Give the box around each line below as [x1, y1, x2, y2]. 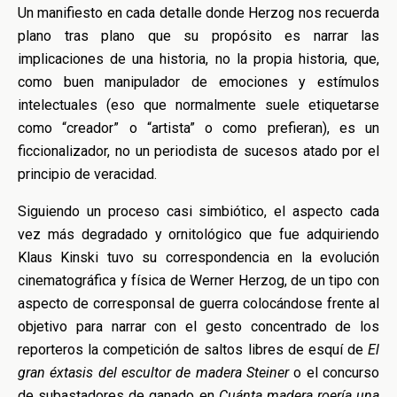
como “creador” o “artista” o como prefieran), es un [18, 120, 379, 136]
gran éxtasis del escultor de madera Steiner [18, 364, 289, 381]
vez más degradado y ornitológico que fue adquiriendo [18, 226, 379, 243]
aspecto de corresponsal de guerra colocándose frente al [18, 295, 379, 312]
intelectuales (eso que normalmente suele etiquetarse [18, 97, 379, 113]
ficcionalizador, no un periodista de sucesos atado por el [18, 143, 379, 160]
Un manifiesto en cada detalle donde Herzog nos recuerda [18, 4, 379, 21]
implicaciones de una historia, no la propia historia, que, [18, 51, 379, 67]
